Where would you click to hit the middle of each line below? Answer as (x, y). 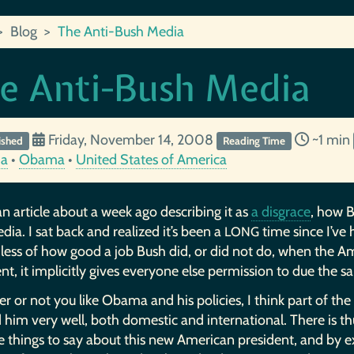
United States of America (151, 159)
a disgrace (281, 211)
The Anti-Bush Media (121, 32)
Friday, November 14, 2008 (130, 139)
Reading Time (254, 140)
